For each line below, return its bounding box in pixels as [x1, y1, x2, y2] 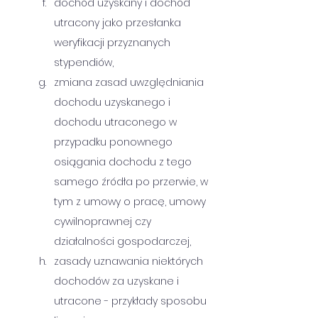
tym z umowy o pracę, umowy [54, 194, 209, 209]
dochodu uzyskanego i [54, 95, 173, 109]
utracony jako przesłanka [54, 16, 184, 30]
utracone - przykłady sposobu [54, 294, 212, 308]
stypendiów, [54, 55, 114, 70]
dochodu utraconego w [54, 115, 180, 129]
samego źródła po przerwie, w [54, 175, 211, 189]
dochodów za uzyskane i [54, 274, 182, 288]
